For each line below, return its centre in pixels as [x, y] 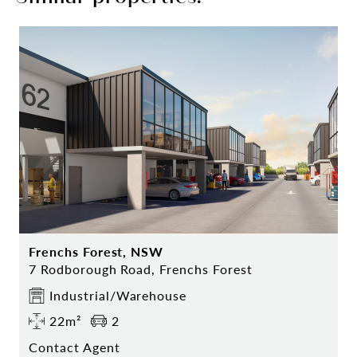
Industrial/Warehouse [118, 296]
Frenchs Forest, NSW [96, 252]
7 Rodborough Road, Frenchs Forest [141, 269]
